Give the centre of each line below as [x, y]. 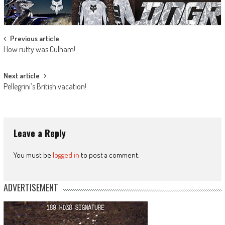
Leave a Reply [39, 133]
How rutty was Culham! [39, 49]
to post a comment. [109, 155]
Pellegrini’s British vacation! [45, 86]
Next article [21, 75]
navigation [28, 57]
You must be [33, 155]
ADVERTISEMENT [31, 187]
